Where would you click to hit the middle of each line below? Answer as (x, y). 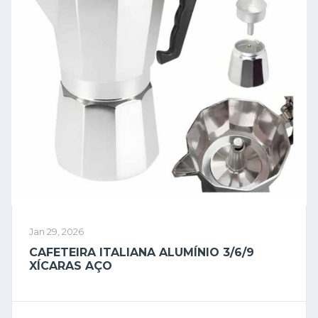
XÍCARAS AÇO (71, 266)
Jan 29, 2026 (56, 232)
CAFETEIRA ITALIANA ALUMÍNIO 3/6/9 (142, 252)
